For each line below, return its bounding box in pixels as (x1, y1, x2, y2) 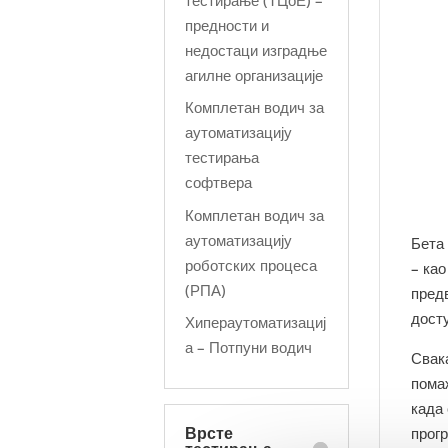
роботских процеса (185, 254, 318, 275)
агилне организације (185, 64, 324, 85)
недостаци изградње (185, 39, 328, 60)
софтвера (185, 172, 253, 192)
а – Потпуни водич (185, 337, 313, 357)
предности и (185, 14, 270, 35)
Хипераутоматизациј (185, 312, 327, 332)
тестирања (185, 147, 260, 167)
